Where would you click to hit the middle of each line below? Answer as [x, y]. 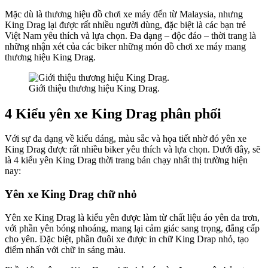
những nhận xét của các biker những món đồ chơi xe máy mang [125, 46]
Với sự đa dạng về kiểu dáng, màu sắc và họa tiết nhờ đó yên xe [126, 139]
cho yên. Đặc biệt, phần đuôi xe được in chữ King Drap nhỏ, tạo [127, 239]
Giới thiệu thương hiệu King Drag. [94, 88]
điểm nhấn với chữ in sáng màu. [65, 249]
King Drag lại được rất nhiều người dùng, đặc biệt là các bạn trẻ [125, 25]
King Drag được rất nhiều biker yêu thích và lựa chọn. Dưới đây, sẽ [133, 150]
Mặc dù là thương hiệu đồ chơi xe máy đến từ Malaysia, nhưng [124, 14]
